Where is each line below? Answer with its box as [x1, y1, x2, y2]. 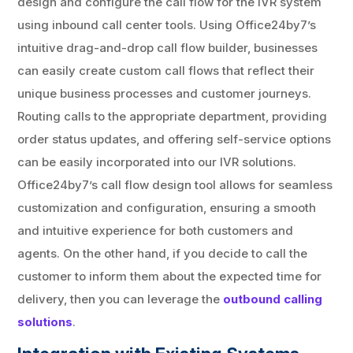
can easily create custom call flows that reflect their [17, 62, 315, 78]
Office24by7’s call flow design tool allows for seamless [17, 176, 333, 192]
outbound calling [223, 291, 323, 307]
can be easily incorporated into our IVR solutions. [17, 154, 297, 169]
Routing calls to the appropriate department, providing [17, 108, 328, 124]
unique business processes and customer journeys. [17, 85, 312, 101]
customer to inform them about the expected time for [17, 268, 322, 284]
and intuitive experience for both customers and [17, 222, 294, 238]
